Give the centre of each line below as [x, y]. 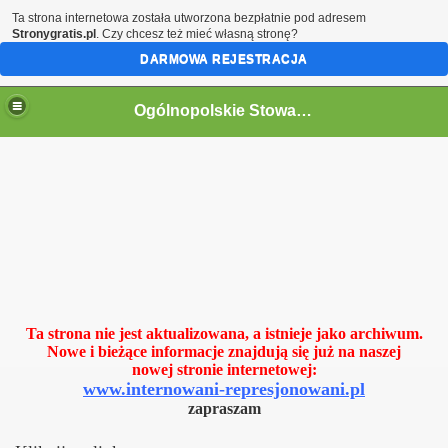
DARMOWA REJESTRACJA [224, 59]
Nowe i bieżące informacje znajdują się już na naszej [224, 351]
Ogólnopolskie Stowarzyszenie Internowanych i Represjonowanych [304, 110]
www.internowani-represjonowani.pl [224, 389]
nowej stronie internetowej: [224, 369]
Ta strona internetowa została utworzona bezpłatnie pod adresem [189, 18]
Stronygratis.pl [54, 34]
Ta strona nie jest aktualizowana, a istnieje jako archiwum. [224, 333]
